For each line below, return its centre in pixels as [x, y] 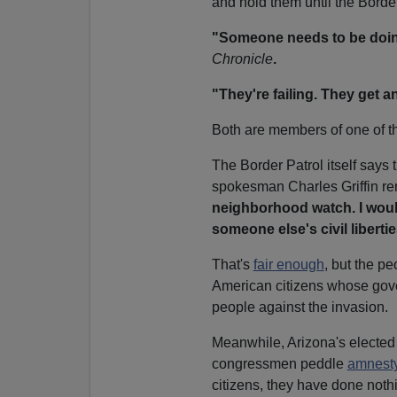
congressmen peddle [279, 363]
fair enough [288, 264]
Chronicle [242, 58]
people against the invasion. [300, 307]
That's [232, 264]
